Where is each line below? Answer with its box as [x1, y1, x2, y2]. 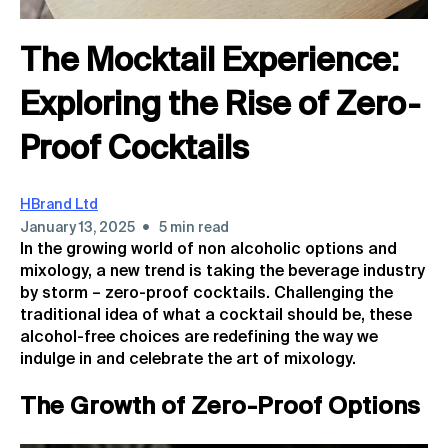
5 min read [158, 220, 229, 235]
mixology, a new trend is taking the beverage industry [20, 263, 425, 280]
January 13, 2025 [20, 220, 135, 235]
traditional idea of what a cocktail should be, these [20, 307, 412, 324]
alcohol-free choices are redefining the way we [20, 329, 378, 346]
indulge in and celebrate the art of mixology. [20, 351, 356, 368]
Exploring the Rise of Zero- [20, 90, 421, 123]
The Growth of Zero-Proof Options [20, 394, 420, 419]
